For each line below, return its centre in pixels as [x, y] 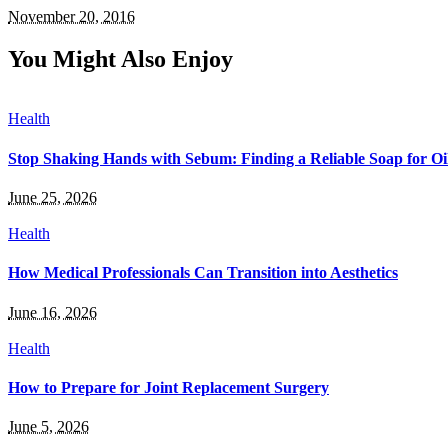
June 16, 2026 [52, 312]
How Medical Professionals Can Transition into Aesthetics [203, 273]
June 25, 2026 [52, 197]
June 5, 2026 [48, 427]
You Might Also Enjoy [120, 58]
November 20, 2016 [71, 16]
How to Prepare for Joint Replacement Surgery [168, 387]
